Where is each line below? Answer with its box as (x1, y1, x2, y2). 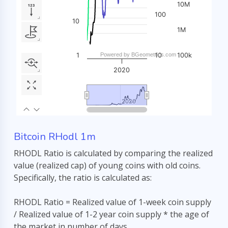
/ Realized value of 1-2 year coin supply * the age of (14, 209, 209, 220)
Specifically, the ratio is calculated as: (14, 172, 152, 183)
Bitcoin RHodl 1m (14, 130, 96, 144)
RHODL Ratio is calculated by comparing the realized (14, 148, 213, 159)
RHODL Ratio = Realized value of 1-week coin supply (14, 196, 211, 208)
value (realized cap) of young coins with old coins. (14, 160, 201, 171)
